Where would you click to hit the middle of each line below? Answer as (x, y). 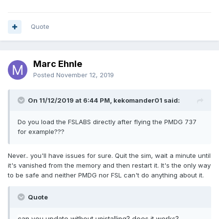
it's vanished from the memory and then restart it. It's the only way (109, 165)
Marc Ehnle (58, 64)
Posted (45, 75)
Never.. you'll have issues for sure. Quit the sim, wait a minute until (109, 156)
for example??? (41, 132)
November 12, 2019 (85, 75)
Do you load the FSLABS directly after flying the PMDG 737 (107, 122)
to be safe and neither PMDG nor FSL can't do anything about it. (107, 175)
